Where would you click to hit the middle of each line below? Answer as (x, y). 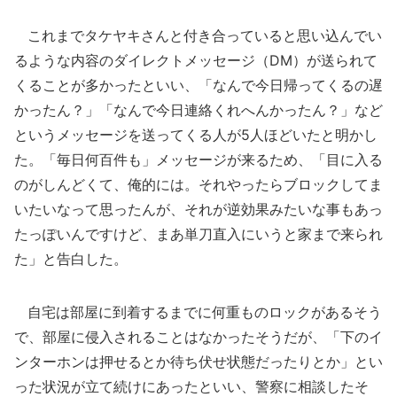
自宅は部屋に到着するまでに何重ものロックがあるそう (198, 312)
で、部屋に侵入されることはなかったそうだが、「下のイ (198, 337)
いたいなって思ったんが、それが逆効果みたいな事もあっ (198, 209)
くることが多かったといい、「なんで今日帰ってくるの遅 (198, 85)
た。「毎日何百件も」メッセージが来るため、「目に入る (198, 160)
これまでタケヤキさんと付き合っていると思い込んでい (198, 35)
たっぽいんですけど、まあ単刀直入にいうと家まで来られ (198, 234)
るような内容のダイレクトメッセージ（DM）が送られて (196, 60)
